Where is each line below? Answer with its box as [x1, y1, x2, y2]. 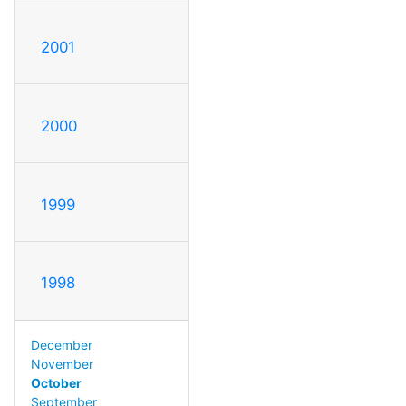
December [30, 337, 92, 353]
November [30, 356, 93, 372]
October [30, 375, 82, 391]
